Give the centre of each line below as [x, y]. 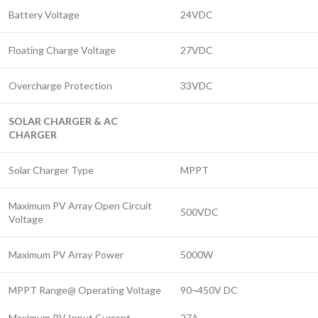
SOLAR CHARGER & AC [63, 121]
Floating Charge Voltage [62, 50]
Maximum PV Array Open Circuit [80, 206]
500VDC [199, 212]
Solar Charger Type [51, 170]
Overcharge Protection [60, 86]
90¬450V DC [209, 290]
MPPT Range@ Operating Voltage [85, 290]
